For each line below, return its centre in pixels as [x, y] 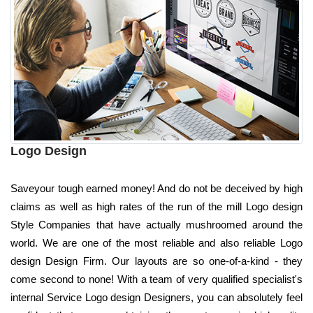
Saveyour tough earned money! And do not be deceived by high [156, 188]
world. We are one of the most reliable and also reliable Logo [156, 242]
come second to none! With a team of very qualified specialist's [156, 279]
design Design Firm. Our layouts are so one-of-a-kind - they [156, 261]
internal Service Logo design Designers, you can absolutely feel [156, 297]
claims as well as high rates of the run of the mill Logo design [156, 206]
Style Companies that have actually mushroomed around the [156, 224]
